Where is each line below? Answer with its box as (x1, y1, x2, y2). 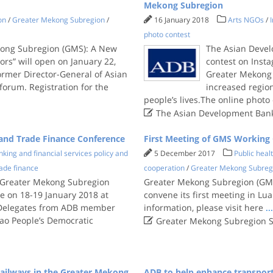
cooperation (144, 163, 185, 173)
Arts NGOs (228, 15, 264, 25)
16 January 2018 (154, 15, 211, 25)
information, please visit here (144, 202, 266, 213)
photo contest (144, 29, 191, 40)
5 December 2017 (154, 148, 218, 158)
